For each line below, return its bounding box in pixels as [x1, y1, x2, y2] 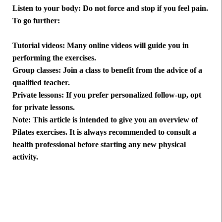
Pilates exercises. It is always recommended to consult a [12, 128, 196, 137]
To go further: [12, 16, 60, 25]
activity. [12, 153, 38, 162]
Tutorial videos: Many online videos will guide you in [12, 41, 189, 50]
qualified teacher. [12, 78, 70, 87]
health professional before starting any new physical [12, 140, 186, 149]
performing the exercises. [12, 54, 96, 62]
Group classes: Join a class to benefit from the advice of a [12, 66, 202, 75]
